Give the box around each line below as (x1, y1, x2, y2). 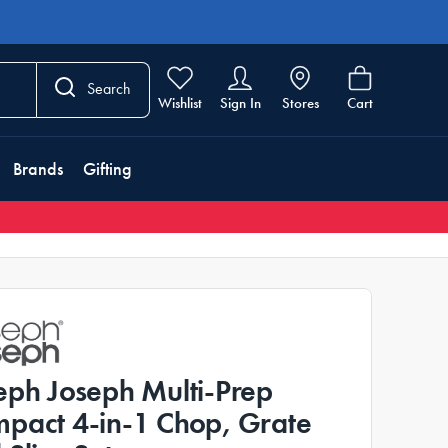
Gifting (83, 158, 132, 180)
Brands (13, 158, 63, 180)
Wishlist (158, 94, 202, 112)
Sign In (219, 94, 261, 112)
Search (87, 79, 131, 98)
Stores (281, 94, 319, 112)
